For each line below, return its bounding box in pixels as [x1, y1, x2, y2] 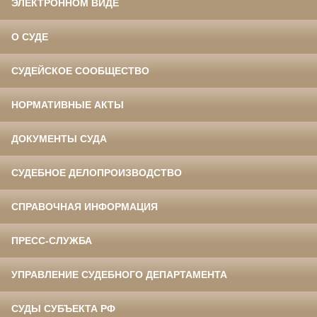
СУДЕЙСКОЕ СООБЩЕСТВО [11, 65, 149, 77]
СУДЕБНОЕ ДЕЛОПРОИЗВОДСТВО [11, 167, 182, 179]
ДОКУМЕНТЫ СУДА [11, 133, 107, 145]
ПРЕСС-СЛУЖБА [11, 235, 92, 247]
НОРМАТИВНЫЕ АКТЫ [11, 99, 124, 111]
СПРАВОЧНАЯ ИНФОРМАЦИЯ [11, 201, 158, 213]
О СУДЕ [11, 31, 48, 43]
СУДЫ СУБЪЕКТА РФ [11, 303, 115, 315]
